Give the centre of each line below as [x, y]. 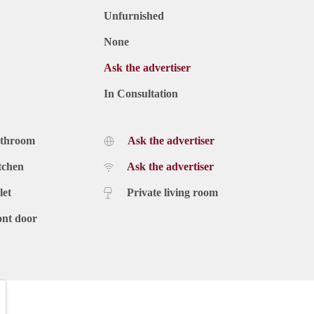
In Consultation [141, 93]
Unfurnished [134, 15]
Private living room [172, 192]
